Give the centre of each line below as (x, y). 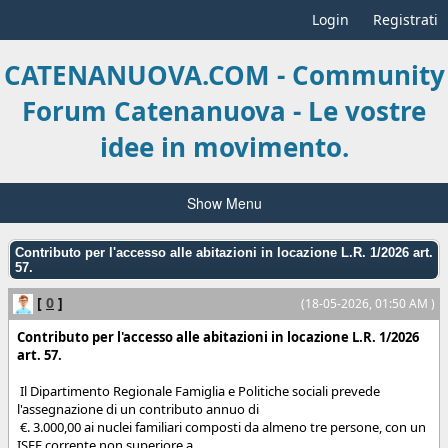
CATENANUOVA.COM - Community (224, 75)
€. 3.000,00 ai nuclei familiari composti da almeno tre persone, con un (221, 426)
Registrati (405, 19)
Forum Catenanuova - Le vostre (224, 111)
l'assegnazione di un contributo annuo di (138, 408)
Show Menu (224, 202)
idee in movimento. (224, 147)
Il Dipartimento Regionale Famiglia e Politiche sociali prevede (198, 390)
